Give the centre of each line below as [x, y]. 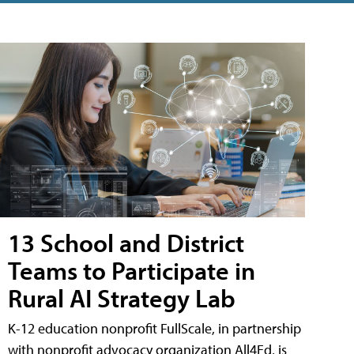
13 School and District [126, 242]
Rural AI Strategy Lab [122, 298]
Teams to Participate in [132, 270]
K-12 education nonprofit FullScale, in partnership [154, 328]
